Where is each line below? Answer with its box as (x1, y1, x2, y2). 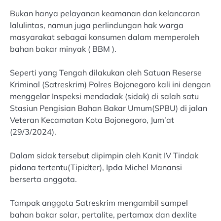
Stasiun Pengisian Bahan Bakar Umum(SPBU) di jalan (10, 103, 207, 113)
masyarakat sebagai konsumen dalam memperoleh (10, 32, 199, 42)
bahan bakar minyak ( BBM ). (10, 44, 116, 54)
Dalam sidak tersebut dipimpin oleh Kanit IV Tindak (10, 150, 198, 161)
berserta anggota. (10, 174, 77, 184)
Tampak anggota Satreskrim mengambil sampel (10, 198, 188, 208)
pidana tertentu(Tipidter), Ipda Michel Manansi (10, 162, 182, 173)
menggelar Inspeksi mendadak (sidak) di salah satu (10, 91, 199, 102)
